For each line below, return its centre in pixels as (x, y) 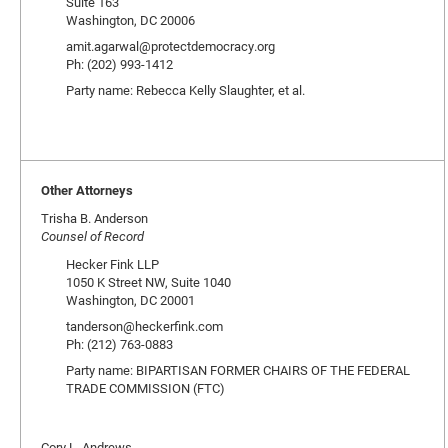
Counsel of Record (92, 236)
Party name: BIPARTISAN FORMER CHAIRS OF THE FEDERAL (238, 370)
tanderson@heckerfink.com (144, 326)
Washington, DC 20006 (130, 20)
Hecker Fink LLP (112, 264)
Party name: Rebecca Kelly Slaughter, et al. (185, 90)
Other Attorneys (87, 190)
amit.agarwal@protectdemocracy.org (170, 46)
